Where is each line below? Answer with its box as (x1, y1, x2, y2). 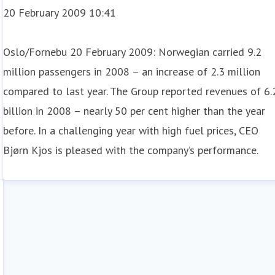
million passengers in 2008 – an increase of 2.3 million (3, 64, 261, 79)
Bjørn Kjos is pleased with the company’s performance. (3, 143, 259, 157)
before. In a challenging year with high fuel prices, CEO (3, 123, 259, 137)
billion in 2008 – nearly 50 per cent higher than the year (3, 104, 266, 118)
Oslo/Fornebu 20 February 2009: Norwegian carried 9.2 (3, 45, 262, 59)
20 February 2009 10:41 (3, 6, 117, 20)
